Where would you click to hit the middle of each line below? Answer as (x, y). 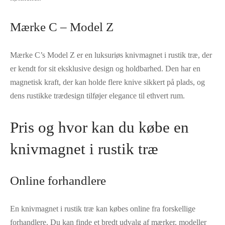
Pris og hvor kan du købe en (99, 127)
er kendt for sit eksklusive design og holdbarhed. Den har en (105, 68)
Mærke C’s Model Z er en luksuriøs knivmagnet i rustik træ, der (111, 55)
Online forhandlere (58, 181)
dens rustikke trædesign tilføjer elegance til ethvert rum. (97, 95)
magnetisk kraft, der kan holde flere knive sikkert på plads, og (107, 82)
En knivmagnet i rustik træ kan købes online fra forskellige (103, 209)
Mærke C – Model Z (62, 27)
